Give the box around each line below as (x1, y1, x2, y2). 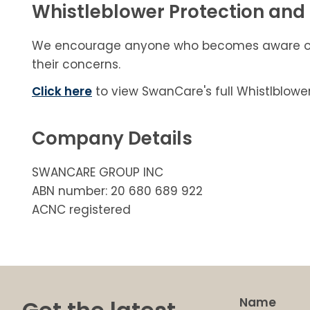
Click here (32, 83, 92, 100)
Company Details (32, 126, 192, 152)
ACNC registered (32, 201, 131, 218)
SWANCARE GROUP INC (32, 163, 163, 181)
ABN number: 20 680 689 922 (32, 182, 203, 199)
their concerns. (32, 55, 124, 73)
